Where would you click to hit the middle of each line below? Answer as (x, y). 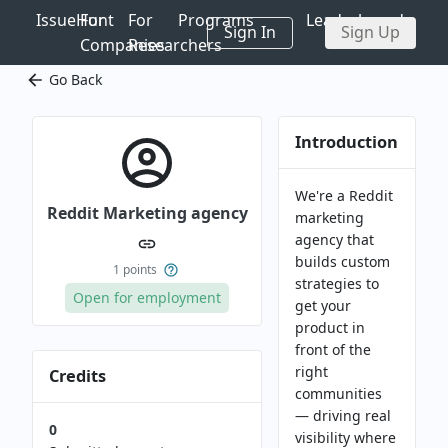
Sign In (250, 32)
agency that (334, 239)
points (138, 269)
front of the (333, 349)
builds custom (342, 261)
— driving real (343, 415)
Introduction (346, 142)
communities (338, 393)
